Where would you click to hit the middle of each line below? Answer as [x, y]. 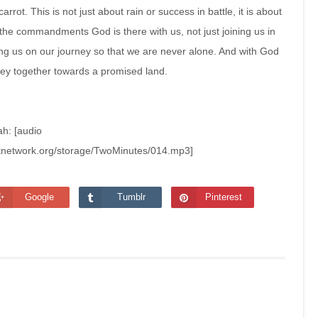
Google [39, 197]
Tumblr [132, 197]
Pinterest [224, 197]
